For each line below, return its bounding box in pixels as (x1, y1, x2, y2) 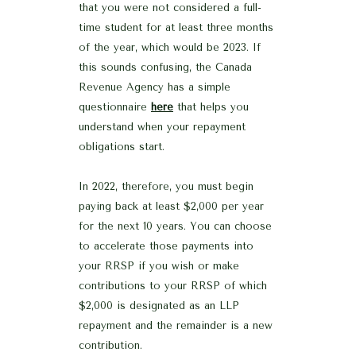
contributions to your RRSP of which (79, 279, 267, 292)
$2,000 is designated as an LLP (79, 299, 239, 311)
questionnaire (79, 100, 151, 113)
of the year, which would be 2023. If (79, 41, 261, 53)
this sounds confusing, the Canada (79, 60, 252, 73)
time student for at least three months (79, 21, 273, 33)
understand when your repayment (79, 120, 246, 133)
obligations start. (79, 140, 164, 153)
